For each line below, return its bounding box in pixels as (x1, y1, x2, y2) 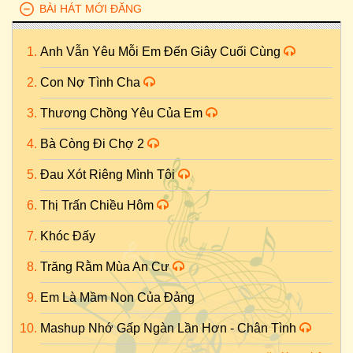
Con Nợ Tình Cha (40, 76, 143, 89)
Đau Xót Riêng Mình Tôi (40, 168, 178, 181)
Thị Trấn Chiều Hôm (40, 199, 157, 212)
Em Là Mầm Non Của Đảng (40, 291, 195, 304)
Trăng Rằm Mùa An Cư (40, 260, 173, 273)
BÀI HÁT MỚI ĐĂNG (39, 2, 142, 15)
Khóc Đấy (40, 229, 95, 243)
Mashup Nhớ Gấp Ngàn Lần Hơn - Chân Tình (40, 321, 299, 335)
